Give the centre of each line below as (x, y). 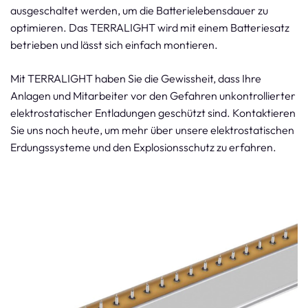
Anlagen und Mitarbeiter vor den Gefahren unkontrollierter (153, 96)
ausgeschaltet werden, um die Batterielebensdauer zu (139, 10)
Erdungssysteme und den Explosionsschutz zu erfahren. (143, 147)
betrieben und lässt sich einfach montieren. (114, 45)
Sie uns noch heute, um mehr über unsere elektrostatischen (152, 130)
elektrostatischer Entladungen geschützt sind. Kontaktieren (153, 113)
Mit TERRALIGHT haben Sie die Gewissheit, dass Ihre (136, 78)
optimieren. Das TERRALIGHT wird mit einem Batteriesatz (150, 27)
